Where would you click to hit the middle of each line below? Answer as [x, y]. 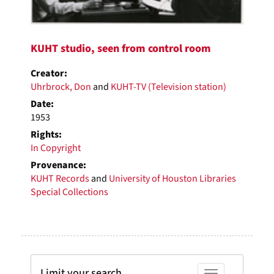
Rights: [46, 135]
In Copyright [56, 148]
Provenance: [58, 165]
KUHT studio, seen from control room [121, 49]
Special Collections [69, 192]
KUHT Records [60, 179]
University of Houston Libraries [172, 179]
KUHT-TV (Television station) [168, 87]
